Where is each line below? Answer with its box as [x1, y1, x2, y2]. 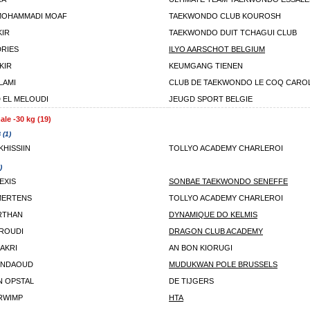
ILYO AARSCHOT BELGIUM [169, 45, 265, 53]
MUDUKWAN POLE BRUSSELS [169, 260, 277, 268]
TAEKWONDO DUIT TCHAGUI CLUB [169, 28, 297, 37]
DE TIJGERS [169, 277, 214, 285]
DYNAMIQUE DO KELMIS [169, 210, 257, 219]
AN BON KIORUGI [169, 244, 232, 252]
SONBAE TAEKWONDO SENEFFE [169, 177, 288, 185]
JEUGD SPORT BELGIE [169, 95, 253, 103]
